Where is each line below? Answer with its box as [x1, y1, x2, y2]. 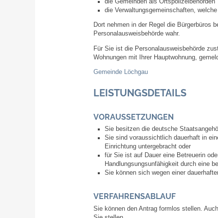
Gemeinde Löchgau [93, 69, 148, 76]
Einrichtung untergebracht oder [104, 143, 191, 150]
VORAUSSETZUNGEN [93, 112, 174, 122]
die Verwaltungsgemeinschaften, [104, 6, 196, 14]
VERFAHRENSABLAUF [93, 192, 176, 201]
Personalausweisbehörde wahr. [93, 30, 180, 37]
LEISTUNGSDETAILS [93, 87, 186, 99]
